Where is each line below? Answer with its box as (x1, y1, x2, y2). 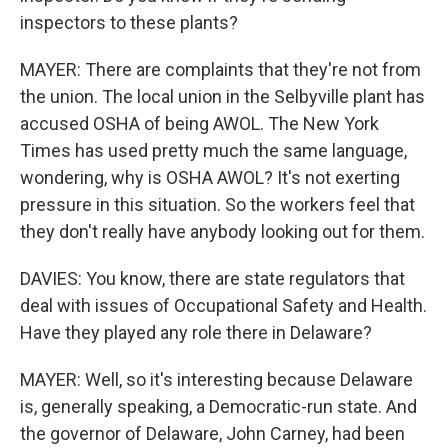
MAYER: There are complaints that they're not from (20, 59, 421, 81)
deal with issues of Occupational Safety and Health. (20, 295, 427, 317)
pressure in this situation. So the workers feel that (20, 194, 415, 216)
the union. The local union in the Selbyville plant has (20, 86, 425, 108)
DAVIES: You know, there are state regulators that (20, 268, 405, 290)
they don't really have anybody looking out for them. (20, 221, 425, 243)
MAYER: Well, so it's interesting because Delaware (20, 369, 413, 391)
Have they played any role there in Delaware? (20, 322, 372, 344)
